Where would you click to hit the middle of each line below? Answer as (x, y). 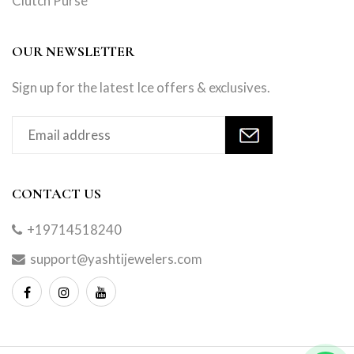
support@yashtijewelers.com (116, 259)
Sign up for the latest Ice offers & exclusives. (141, 88)
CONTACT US (56, 194)
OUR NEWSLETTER (73, 52)
